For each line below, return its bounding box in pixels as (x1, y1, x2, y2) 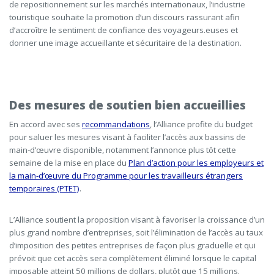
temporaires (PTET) (9, 183, 80, 194)
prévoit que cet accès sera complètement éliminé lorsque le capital (9, 253, 256, 264)
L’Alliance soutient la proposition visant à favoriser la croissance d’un (9, 214, 265, 225)
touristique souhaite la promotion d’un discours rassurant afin (9, 12, 240, 23)
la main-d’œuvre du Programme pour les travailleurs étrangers (9, 170, 243, 181)
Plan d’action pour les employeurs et (128, 157, 264, 168)
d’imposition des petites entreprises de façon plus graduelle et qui (9, 240, 256, 251)
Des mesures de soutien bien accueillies (9, 97, 246, 113)
